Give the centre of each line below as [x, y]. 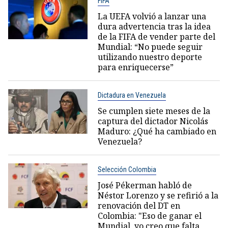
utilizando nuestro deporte [150, 57]
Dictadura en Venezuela [132, 95]
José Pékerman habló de [145, 186]
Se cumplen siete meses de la [154, 111]
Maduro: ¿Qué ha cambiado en [157, 132]
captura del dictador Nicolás [153, 121]
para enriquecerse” [135, 67]
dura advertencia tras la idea [154, 27]
